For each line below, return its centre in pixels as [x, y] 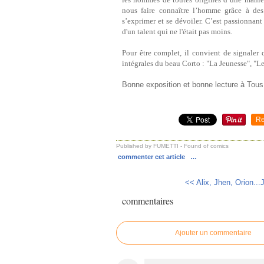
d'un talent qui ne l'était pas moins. [177, 32]
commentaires [148, 201]
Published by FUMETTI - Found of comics [172, 146]
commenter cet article [152, 157]
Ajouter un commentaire [213, 233]
